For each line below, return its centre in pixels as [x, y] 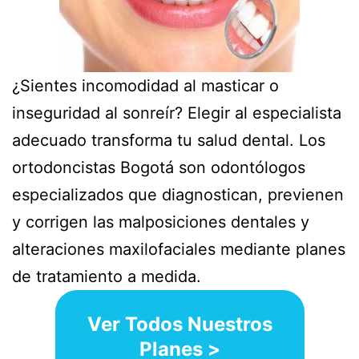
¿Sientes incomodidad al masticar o [145, 85]
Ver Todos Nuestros [179, 324]
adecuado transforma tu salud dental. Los [169, 140]
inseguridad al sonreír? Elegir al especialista [177, 113]
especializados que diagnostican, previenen [178, 194]
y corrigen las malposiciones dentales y [161, 222]
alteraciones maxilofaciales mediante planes [179, 249]
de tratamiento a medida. [107, 276]
